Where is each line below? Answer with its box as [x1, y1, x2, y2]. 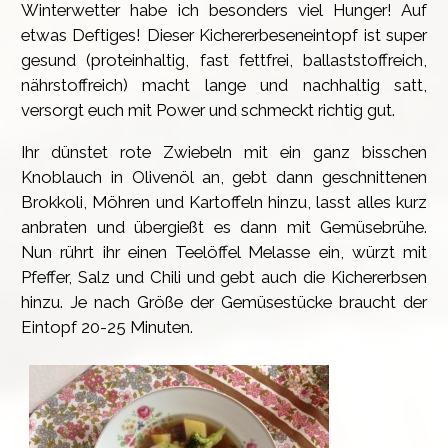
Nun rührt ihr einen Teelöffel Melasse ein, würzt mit [21, 242, 427, 263]
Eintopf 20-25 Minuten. [21, 317, 193, 338]
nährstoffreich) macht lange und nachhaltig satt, [21, 75, 427, 96]
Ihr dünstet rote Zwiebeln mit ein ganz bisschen [21, 142, 427, 163]
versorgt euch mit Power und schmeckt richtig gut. [21, 100, 395, 121]
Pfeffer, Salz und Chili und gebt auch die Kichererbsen [21, 267, 427, 288]
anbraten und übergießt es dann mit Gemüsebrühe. [21, 217, 427, 238]
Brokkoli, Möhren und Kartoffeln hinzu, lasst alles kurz [21, 192, 427, 213]
